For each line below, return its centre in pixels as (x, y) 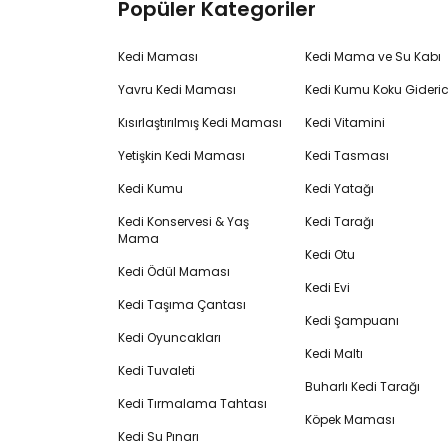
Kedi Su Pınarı (158, 436)
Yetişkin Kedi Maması (181, 155)
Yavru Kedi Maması (177, 89)
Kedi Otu (329, 254)
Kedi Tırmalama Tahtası (192, 403)
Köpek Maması (349, 419)
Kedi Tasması (346, 155)
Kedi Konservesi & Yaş (183, 221)
